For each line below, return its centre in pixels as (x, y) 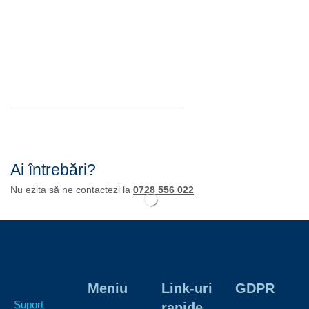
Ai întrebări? (53, 170)
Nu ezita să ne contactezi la (72, 190)
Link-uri (187, 289)
